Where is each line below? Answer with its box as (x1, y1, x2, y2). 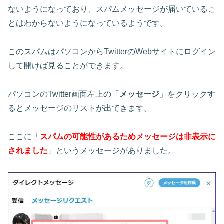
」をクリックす (159, 90, 215, 99)
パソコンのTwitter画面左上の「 (8, 90, 119, 99)
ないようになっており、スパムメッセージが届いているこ (8, 5, 216, 14)
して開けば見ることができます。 (8, 61, 128, 70)
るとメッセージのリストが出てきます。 (8, 104, 152, 113)
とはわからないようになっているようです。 (8, 19, 168, 28)
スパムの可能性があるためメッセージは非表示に (40, 132, 216, 141)
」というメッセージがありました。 (48, 146, 176, 155)
